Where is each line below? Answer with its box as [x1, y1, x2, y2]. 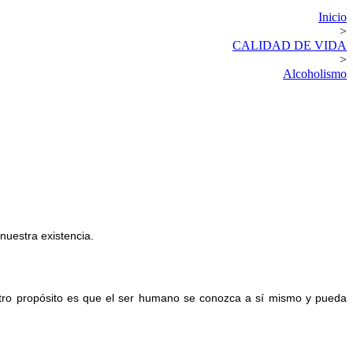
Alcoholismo [283, 66, 347, 80]
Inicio [318, 9, 347, 24]
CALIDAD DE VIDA [232, 38, 347, 52]
